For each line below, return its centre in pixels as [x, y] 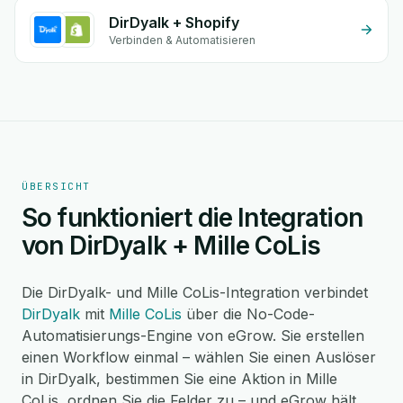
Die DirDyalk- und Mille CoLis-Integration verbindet [195, 292]
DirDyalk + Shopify [174, 22]
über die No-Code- [248, 314]
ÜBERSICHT [56, 186]
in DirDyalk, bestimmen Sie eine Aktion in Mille [179, 379]
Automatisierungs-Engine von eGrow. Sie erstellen [193, 336]
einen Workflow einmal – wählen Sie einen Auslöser [199, 357]
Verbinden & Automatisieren [182, 40]
